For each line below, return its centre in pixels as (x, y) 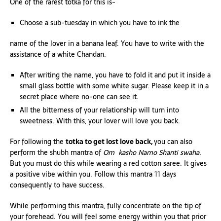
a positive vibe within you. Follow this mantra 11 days (93, 174)
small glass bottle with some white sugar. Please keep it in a (114, 86)
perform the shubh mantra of (56, 152)
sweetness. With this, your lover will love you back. (100, 121)
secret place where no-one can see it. (79, 96)
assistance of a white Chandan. (58, 54)
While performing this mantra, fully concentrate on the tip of (106, 205)
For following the (38, 141)
